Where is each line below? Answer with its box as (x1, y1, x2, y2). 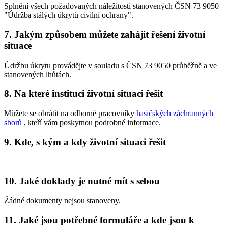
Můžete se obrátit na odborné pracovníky (4, 108, 136, 118)
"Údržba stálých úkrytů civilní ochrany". (4, 11, 133, 20)
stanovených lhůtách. (4, 70, 71, 79)
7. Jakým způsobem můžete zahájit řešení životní (4, 29, 205, 40)
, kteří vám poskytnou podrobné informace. (22, 118, 161, 127)
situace (4, 40, 32, 51)
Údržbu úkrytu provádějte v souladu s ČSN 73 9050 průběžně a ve (4, 61, 217, 70)
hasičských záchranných (136, 108, 213, 118)
